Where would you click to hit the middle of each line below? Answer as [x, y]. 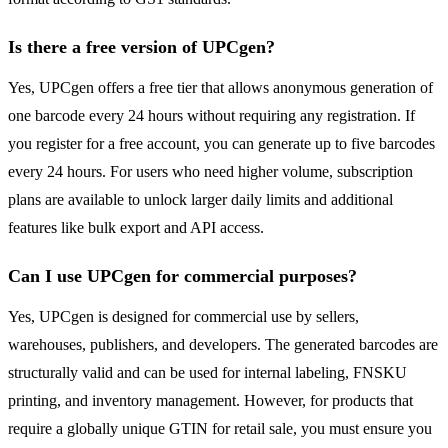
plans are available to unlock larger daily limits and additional [200, 200]
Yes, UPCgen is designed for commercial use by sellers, [183, 317]
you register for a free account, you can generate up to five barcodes [221, 144]
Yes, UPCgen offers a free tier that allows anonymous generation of [220, 88]
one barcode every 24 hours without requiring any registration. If [211, 116]
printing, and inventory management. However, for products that [210, 401]
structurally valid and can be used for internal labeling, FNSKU [207, 373]
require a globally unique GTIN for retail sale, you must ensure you [220, 429]
